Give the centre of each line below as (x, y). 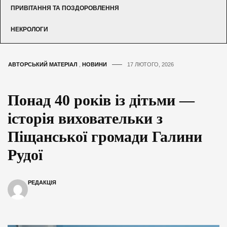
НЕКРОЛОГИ (29, 29)
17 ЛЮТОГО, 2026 (150, 64)
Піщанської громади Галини (105, 136)
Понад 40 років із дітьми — (101, 100)
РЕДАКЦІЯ (42, 182)
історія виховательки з (85, 118)
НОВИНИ (94, 64)
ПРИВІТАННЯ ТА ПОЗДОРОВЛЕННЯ (65, 8)
